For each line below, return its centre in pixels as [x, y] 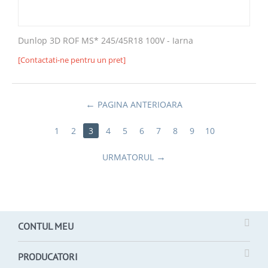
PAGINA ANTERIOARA [140, 104]
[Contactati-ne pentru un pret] [72, 60]
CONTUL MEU [46, 226]
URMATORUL [128, 157]
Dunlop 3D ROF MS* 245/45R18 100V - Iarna [106, 40]
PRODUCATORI [48, 256]
